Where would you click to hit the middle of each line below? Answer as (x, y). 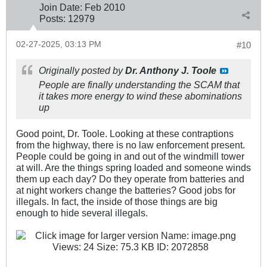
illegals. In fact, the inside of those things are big (117, 202)
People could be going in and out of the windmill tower (130, 156)
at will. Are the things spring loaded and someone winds (133, 168)
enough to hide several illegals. (82, 213)
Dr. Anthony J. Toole (171, 71)
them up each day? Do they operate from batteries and (130, 179)
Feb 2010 (105, 7)
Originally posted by (82, 71)
